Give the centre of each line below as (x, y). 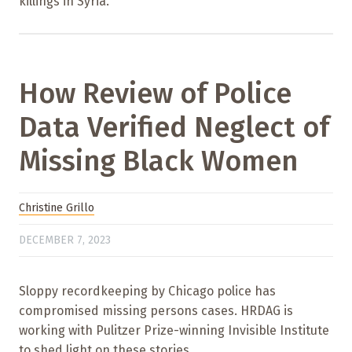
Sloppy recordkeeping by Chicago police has (147, 291)
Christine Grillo (57, 208)
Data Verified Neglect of (174, 127)
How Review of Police (155, 93)
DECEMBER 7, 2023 (65, 240)
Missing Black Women (158, 161)
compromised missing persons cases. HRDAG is (156, 311)
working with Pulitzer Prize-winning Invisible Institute (174, 331)
